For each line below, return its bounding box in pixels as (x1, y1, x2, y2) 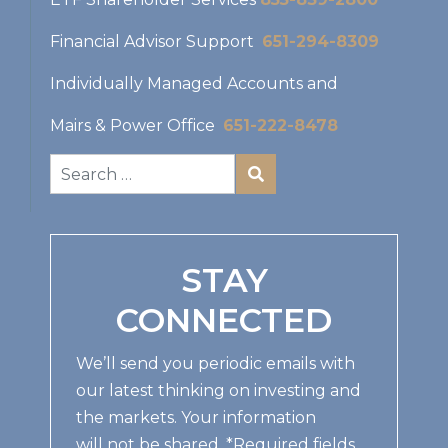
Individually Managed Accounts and (50, 74, 338, 94)
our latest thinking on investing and (76, 381, 361, 401)
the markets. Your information (76, 408, 316, 428)
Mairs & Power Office (50, 116, 223, 136)
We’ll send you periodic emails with (76, 354, 355, 374)
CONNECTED (116, 300, 332, 341)
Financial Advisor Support (50, 32, 262, 52)
